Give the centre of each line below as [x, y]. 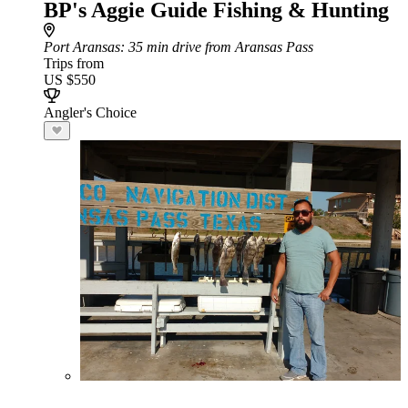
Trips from [74, 63]
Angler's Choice [90, 112]
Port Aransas [82, 47]
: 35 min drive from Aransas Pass [217, 47]
